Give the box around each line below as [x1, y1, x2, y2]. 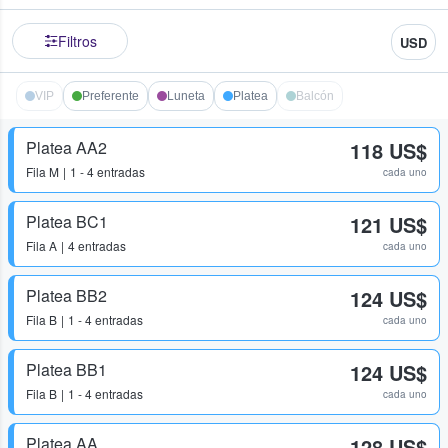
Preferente [82, 89, 139, 104]
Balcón [296, 89, 334, 104]
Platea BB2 [26, 284, 107, 308]
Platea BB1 [26, 358, 107, 382]
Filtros [57, 31, 97, 52]
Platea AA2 [26, 136, 107, 160]
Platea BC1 [26, 210, 108, 234]
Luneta [167, 89, 205, 104]
